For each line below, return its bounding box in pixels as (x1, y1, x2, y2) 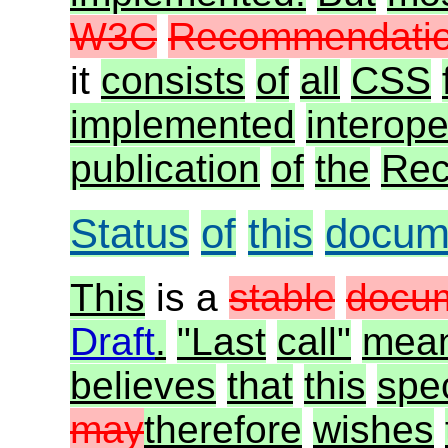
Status (70, 209, 189, 257)
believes (70, 364, 216, 408)
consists (101, 59, 245, 103)
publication (70, 147, 260, 191)
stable (229, 276, 335, 320)
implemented (70, 103, 295, 147)
